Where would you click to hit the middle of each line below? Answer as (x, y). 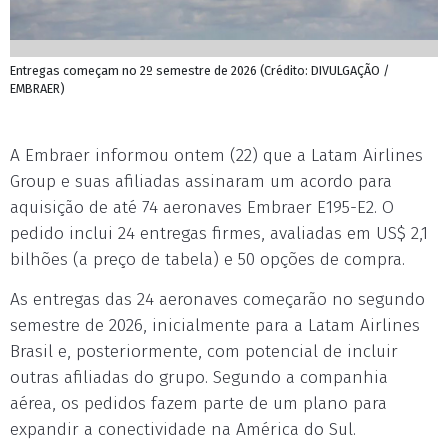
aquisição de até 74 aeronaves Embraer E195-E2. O (202, 207)
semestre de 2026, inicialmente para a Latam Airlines (215, 325)
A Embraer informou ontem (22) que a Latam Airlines (216, 155)
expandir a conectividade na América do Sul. (183, 429)
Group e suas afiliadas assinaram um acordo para (201, 181)
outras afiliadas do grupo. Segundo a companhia (199, 377)
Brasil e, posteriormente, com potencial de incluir (204, 351)
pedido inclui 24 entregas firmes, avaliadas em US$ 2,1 (219, 233)
